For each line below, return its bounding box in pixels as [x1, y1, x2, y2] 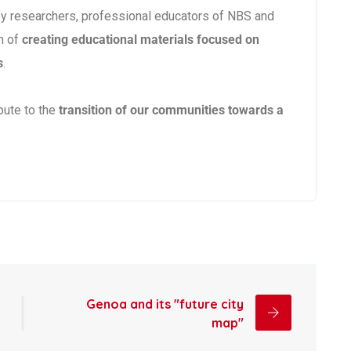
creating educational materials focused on [22, 31, 259, 47]
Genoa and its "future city [86, 295, 244, 312]
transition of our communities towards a [59, 102, 284, 118]
